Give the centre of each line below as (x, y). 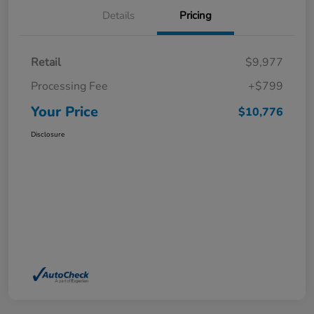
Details (118, 15)
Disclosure (48, 134)
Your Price (64, 111)
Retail (46, 62)
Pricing (196, 15)
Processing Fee (69, 86)
